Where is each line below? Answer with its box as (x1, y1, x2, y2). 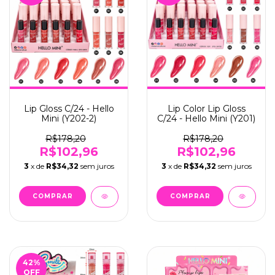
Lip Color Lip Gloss (167, 103, 246, 114)
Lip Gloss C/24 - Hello (23, 103, 114, 114)
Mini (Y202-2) (41, 113, 96, 124)
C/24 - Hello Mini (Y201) (157, 113, 255, 124)
